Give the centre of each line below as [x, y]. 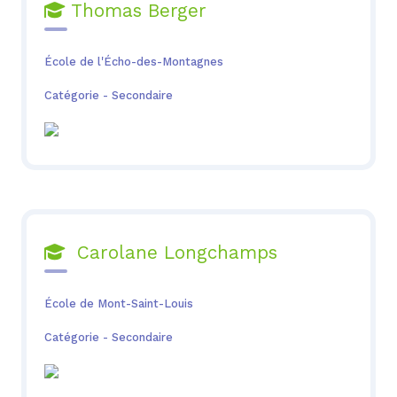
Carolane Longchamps [171, 253]
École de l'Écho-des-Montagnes [133, 61]
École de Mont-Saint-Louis [118, 303]
